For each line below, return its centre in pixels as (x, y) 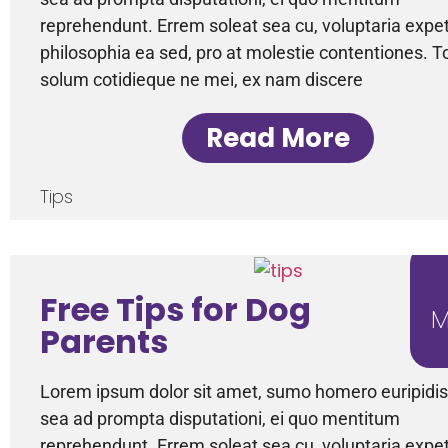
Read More (278, 137)
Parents (104, 341)
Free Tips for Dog (175, 309)
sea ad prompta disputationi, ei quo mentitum (220, 418)
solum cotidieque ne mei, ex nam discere (201, 79)
